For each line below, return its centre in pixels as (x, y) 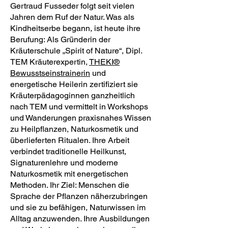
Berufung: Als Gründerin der (60, 39)
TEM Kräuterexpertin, (50, 62)
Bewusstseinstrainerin (50, 73)
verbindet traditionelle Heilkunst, (68, 151)
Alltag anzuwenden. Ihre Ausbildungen (80, 219)
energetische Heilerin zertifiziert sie (74, 84)
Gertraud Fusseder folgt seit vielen (72, 6)
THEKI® (104, 62)
